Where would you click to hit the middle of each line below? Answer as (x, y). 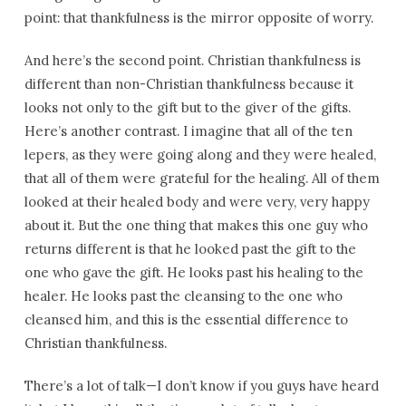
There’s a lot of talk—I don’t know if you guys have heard (201, 386)
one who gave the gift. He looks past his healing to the (193, 272)
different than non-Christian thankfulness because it (188, 84)
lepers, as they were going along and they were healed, (200, 155)
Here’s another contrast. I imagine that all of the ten (188, 131)
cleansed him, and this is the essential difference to (186, 319)
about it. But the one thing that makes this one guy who (196, 225)
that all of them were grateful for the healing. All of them (202, 178)
